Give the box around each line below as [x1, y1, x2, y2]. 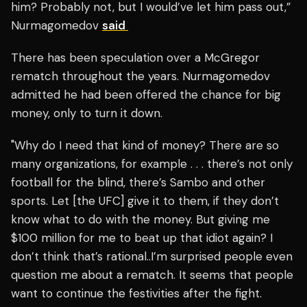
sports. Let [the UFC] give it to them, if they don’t [11, 193, 279, 209]
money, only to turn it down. [11, 106, 166, 121]
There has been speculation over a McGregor [11, 50, 260, 66]
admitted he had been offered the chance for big [11, 87, 281, 103]
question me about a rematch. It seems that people [11, 267, 293, 283]
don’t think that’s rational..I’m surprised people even [11, 249, 293, 265]
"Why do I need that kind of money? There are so [11, 138, 279, 153]
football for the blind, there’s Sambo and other [11, 175, 265, 191]
